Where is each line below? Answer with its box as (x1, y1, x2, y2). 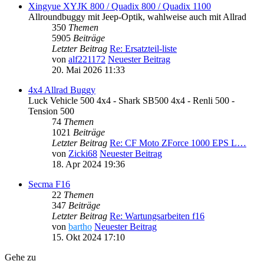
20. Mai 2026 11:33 (52, 64, 125, 75)
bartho (68, 221, 92, 232)
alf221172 (68, 54, 105, 64)
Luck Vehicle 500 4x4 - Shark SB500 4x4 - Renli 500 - (28, 95, 235, 105)
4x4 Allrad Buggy (28, 84, 95, 95)
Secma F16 (28, 179, 70, 189)
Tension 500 (28, 105, 74, 116)
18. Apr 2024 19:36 (52, 159, 125, 169)
